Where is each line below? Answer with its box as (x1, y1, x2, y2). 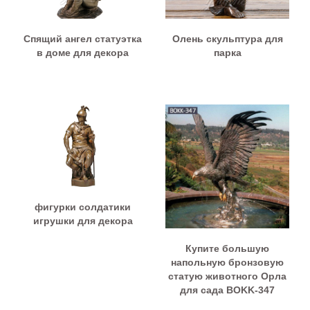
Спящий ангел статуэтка (24, 33, 142, 45)
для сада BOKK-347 (180, 284, 275, 296)
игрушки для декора (33, 215, 133, 227)
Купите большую (185, 243, 269, 255)
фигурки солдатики (35, 201, 131, 213)
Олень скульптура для (172, 33, 283, 45)
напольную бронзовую (171, 257, 284, 268)
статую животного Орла (168, 271, 286, 282)
